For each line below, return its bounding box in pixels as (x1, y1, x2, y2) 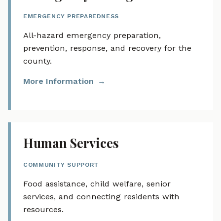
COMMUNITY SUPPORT (23, 161, 99, 169)
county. (23, 56, 52, 66)
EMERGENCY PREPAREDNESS (23, 13, 119, 20)
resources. (23, 205, 64, 214)
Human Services (23, 135, 119, 151)
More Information (23, 76, 94, 86)
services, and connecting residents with (23, 192, 180, 201)
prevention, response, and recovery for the (23, 43, 192, 53)
